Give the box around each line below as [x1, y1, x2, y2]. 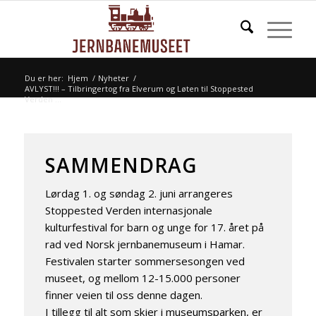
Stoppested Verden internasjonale [44, 202, 212, 217]
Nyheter [97, 73, 129, 83]
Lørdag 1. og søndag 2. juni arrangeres [44, 186, 233, 200]
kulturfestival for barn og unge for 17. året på [44, 219, 264, 234]
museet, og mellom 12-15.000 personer [44, 270, 241, 285]
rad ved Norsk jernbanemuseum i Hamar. [44, 236, 245, 251]
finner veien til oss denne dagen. [44, 287, 202, 302]
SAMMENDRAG [44, 152, 197, 178]
